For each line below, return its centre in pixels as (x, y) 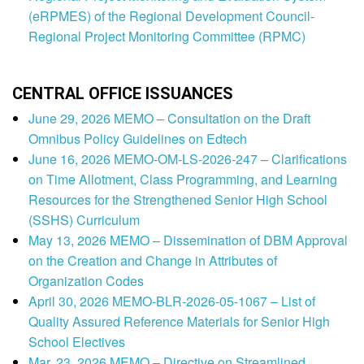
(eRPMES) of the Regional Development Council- (171, 16)
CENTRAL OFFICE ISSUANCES (123, 94)
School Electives (77, 342)
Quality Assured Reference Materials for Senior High (179, 322)
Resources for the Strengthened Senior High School (178, 200)
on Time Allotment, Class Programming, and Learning (183, 180)
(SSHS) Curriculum (84, 220)
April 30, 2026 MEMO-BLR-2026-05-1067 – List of (172, 301)
